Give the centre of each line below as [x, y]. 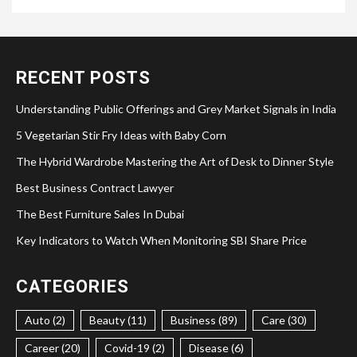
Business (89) [204, 320]
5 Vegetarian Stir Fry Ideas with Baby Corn [121, 135]
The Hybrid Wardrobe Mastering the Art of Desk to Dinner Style [175, 161]
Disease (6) [216, 348]
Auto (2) [45, 320]
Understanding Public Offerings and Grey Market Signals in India [176, 109]
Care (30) [284, 320]
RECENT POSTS [83, 78]
